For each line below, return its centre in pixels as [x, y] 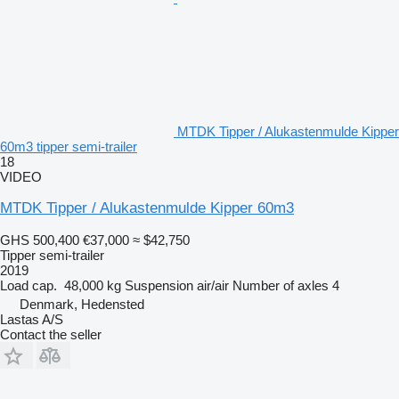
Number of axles [281, 285]
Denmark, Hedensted [82, 304]
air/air [213, 285]
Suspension [159, 285]
